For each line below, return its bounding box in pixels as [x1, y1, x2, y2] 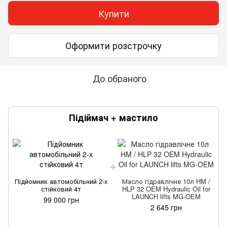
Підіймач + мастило [69, 110, 158, 124]
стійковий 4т [41, 183, 81, 194]
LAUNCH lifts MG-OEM [131, 191, 201, 201]
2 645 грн [150, 202, 182, 212]
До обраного [93, 71, 146, 85]
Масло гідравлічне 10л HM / [122, 176, 210, 186]
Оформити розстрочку [65, 39, 162, 52]
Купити [98, 6, 129, 20]
